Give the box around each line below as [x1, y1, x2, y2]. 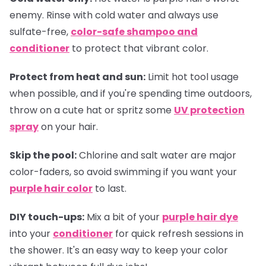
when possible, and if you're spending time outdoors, [9, 86, 252, 100]
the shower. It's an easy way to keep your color [9, 243, 228, 257]
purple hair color [9, 181, 93, 195]
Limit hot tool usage [148, 69, 239, 84]
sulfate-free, [9, 24, 71, 39]
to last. [93, 181, 126, 195]
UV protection [174, 103, 245, 117]
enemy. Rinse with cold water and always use [9, 8, 218, 22]
